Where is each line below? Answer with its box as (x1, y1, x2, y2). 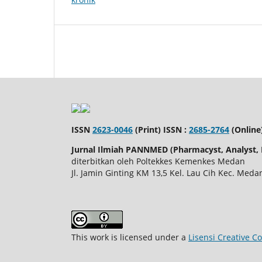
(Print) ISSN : (133, 123, 189, 135)
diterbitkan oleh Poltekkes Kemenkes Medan (71, 155, 245, 167)
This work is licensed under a (71, 231, 188, 243)
